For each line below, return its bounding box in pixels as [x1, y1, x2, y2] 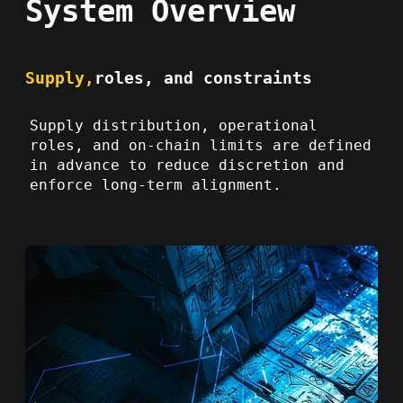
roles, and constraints [94, 68, 312, 88]
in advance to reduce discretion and [30, 156, 345, 174]
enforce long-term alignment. [30, 175, 282, 193]
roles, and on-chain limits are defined [30, 136, 372, 154]
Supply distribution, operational [30, 116, 318, 134]
